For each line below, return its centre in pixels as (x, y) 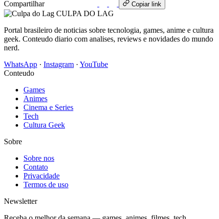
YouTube (94, 65)
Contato (36, 167)
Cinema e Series (48, 108)
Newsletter (21, 201)
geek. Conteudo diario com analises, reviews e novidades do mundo (109, 39)
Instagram (59, 65)
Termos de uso (46, 185)
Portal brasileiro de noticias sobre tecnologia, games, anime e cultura (109, 30)
